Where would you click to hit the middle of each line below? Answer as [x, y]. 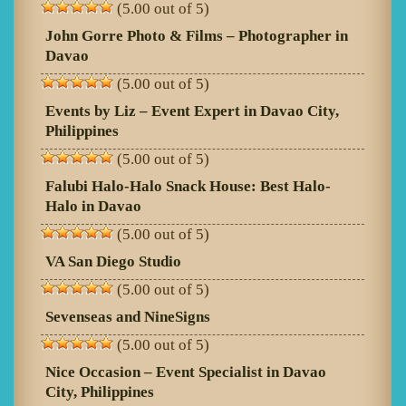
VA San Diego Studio [113, 262]
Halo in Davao [93, 207]
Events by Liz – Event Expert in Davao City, [192, 111]
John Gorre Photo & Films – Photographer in [197, 36]
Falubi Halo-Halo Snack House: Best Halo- [188, 187]
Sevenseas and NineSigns [128, 317]
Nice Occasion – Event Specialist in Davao [186, 372]
